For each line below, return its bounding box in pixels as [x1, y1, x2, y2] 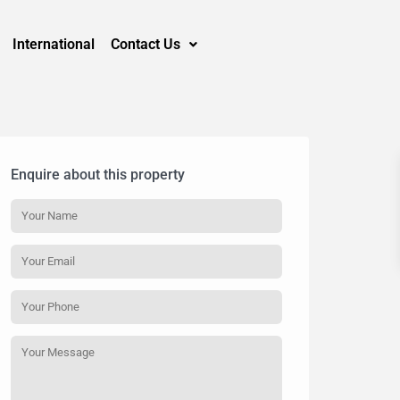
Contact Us [111, 35, 181, 53]
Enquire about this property [11, 166, 185, 183]
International [12, 35, 96, 53]
